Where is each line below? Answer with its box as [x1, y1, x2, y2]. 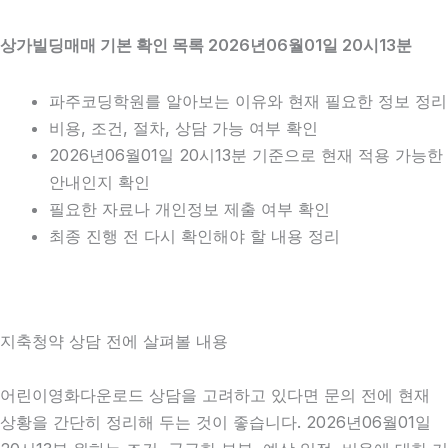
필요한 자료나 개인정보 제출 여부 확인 [49, 198, 331, 219]
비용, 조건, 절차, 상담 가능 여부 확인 [49, 117, 319, 138]
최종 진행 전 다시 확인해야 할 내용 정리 [49, 225, 341, 246]
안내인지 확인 [49, 171, 151, 192]
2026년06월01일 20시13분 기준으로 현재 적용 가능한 [49, 144, 444, 165]
